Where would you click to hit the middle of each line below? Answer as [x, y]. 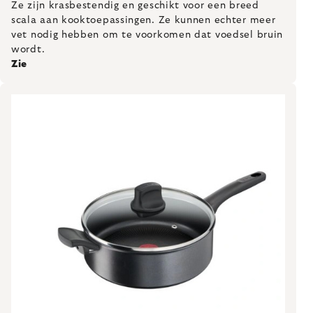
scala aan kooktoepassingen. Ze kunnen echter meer [144, 20]
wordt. [28, 50]
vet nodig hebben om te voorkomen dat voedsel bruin [147, 35]
